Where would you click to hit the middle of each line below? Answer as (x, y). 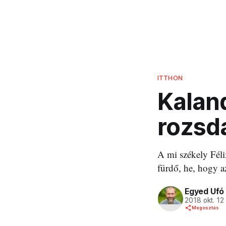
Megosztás (205, 207)
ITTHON (170, 78)
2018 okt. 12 (205, 200)
